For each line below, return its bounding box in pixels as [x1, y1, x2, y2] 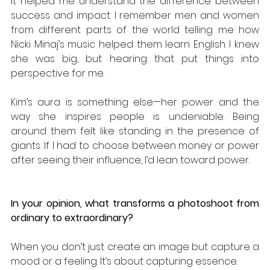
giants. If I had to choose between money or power [11, 139, 259, 153]
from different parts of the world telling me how [11, 23, 259, 37]
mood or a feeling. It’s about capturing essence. [11, 254, 240, 269]
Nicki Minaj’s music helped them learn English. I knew [11, 37, 259, 52]
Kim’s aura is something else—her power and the [11, 95, 259, 110]
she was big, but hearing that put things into [11, 52, 259, 66]
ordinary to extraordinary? [11, 211, 133, 225]
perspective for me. [11, 66, 107, 81]
